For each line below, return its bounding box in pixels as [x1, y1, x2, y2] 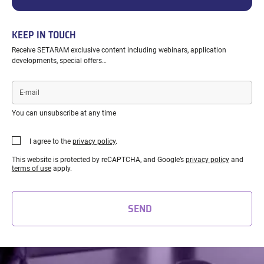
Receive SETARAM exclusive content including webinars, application [11, 45, 226, 54]
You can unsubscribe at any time [11, 109, 116, 118]
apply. [51, 164, 72, 173]
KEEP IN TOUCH [11, 27, 76, 43]
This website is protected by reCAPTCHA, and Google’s [11, 156, 186, 164]
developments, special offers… [11, 56, 107, 65]
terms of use [11, 164, 51, 173]
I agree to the [29, 137, 72, 146]
